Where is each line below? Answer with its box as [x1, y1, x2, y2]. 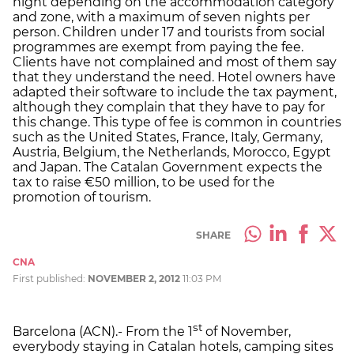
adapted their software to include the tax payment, [13, 84, 337, 100]
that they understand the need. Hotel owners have [13, 69, 336, 85]
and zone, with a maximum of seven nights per [13, 9, 310, 24]
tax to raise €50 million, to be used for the [13, 174, 275, 190]
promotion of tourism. [13, 189, 151, 205]
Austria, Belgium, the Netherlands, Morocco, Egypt [13, 144, 331, 160]
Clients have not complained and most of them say [13, 54, 337, 70]
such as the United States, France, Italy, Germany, [13, 129, 322, 145]
